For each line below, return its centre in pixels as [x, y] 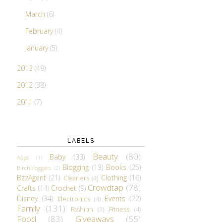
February [40, 31]
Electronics [74, 199]
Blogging [76, 167]
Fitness [119, 210]
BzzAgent [31, 178]
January [37, 48]
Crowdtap [106, 188]
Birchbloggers [34, 168]
